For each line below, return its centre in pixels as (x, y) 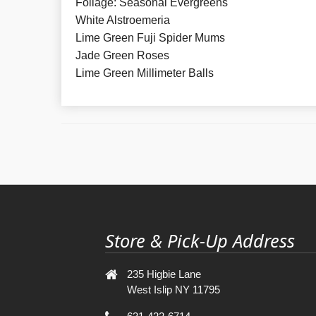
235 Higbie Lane (164, 274)
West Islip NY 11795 (174, 289)
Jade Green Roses (122, 56)
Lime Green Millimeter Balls (145, 73)
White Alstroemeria (123, 20)
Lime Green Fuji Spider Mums (150, 38)
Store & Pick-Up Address (200, 240)
